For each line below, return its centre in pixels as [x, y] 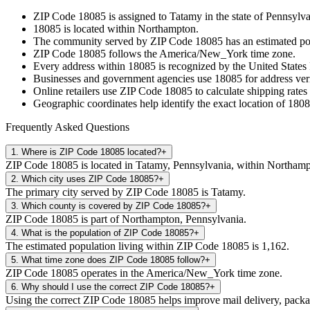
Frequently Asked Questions [67, 127]
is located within [99, 28]
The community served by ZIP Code [114, 41]
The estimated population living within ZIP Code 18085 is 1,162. [147, 246]
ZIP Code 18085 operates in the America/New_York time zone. [144, 273]
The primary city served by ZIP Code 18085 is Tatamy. [126, 192]
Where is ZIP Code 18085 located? [91, 152]
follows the [133, 53]
